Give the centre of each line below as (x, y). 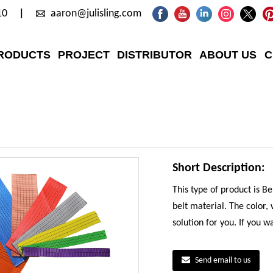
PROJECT (83, 55)
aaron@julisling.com (96, 14)
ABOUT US (228, 55)
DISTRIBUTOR (155, 55)
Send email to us (222, 261)
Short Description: (218, 168)
